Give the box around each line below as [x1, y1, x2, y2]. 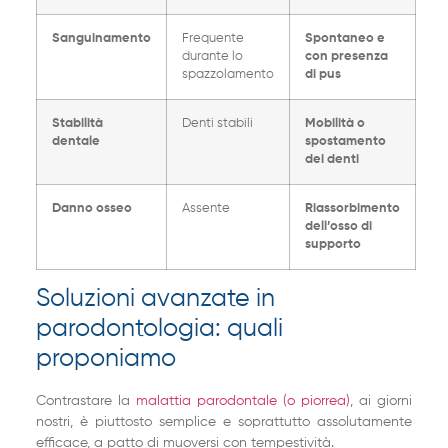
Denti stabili [181, 117, 253, 131]
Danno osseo [51, 202, 132, 216]
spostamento [304, 135, 386, 149]
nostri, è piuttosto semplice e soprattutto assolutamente [35, 415, 413, 430]
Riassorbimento [304, 202, 400, 216]
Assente [181, 202, 230, 216]
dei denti [304, 153, 359, 167]
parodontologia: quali [35, 317, 283, 343]
